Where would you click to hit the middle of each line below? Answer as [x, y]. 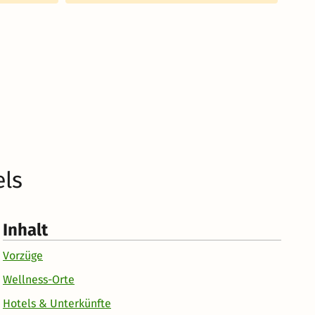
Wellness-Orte [39, 279]
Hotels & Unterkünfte [57, 303]
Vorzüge [23, 255]
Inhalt [25, 230]
